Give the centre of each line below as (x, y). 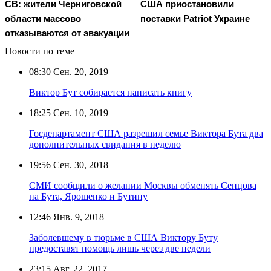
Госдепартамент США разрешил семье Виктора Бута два (146, 133)
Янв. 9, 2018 (77, 217)
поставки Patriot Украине (195, 18)
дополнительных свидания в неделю (105, 144)
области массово (43, 18)
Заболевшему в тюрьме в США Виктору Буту (123, 237)
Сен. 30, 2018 (80, 165)
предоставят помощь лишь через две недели (120, 248)
